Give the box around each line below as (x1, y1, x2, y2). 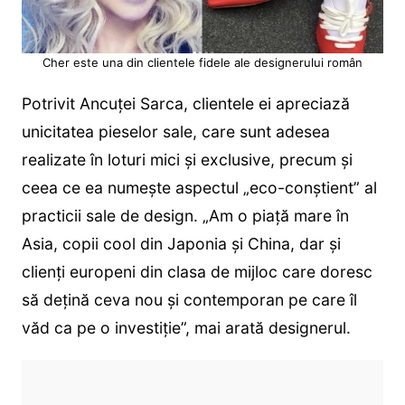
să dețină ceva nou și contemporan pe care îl (21, 289, 357, 309)
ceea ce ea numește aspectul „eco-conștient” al (21, 177, 377, 197)
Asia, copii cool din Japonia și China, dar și (21, 233, 341, 253)
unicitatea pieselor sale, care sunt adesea (21, 121, 330, 141)
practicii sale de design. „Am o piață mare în (21, 205, 349, 225)
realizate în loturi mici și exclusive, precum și (21, 149, 353, 169)
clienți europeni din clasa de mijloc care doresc (21, 261, 372, 281)
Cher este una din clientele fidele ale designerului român (42, 54, 363, 70)
